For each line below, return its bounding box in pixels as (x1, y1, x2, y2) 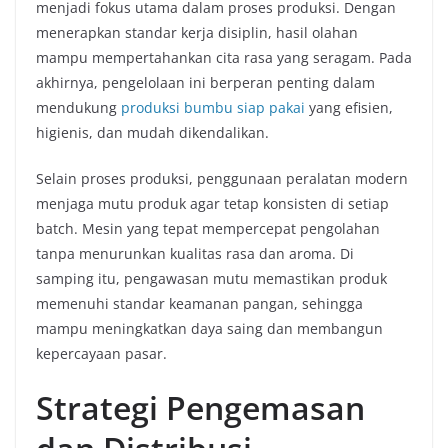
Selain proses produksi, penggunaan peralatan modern (36, 169, 408, 188)
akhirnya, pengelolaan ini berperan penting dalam (36, 73, 375, 92)
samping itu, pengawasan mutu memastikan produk (36, 269, 387, 288)
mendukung (36, 98, 121, 117)
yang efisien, (305, 98, 393, 117)
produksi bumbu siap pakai (121, 98, 305, 117)
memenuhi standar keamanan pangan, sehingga (36, 294, 363, 313)
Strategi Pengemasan (36, 386, 365, 429)
